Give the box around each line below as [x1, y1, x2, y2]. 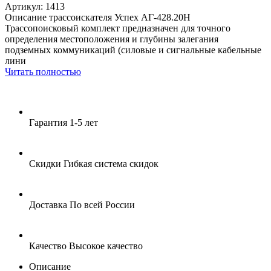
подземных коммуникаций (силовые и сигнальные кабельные [5, 44, 261, 55]
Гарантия [29, 117, 67, 128]
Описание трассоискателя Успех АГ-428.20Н [5, 11, 191, 22]
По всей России [70, 199, 135, 210]
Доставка [29, 199, 67, 210]
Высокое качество [69, 240, 143, 251]
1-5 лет [70, 117, 98, 128]
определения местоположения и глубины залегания [5, 33, 218, 44]
